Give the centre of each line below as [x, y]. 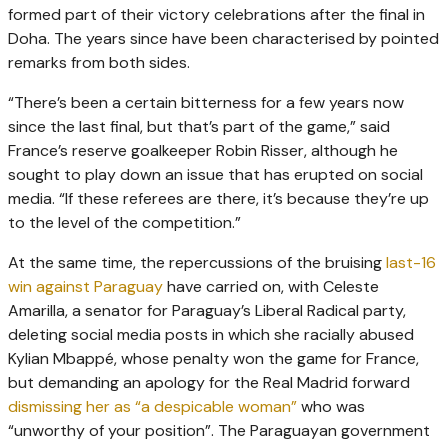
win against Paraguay [85, 287]
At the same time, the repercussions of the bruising [197, 263]
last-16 [411, 263]
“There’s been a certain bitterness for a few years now [206, 103]
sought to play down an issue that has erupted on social [215, 175]
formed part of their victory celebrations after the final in [216, 15]
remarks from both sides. [99, 63]
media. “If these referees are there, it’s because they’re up [218, 199]
